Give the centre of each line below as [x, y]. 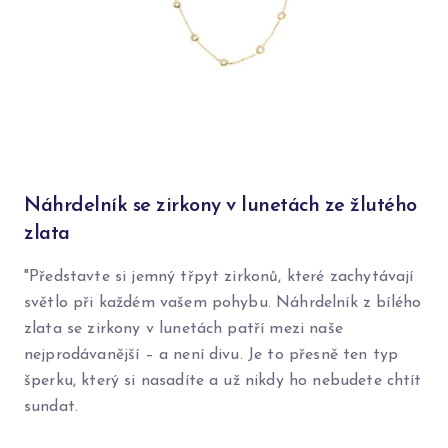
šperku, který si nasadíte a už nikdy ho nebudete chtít [223, 381]
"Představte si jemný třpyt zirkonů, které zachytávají [219, 277]
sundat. [51, 407]
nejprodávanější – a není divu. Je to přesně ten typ [211, 355]
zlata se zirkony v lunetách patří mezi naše [183, 329]
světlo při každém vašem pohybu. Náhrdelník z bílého [223, 303]
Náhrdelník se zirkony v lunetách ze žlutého [220, 206]
